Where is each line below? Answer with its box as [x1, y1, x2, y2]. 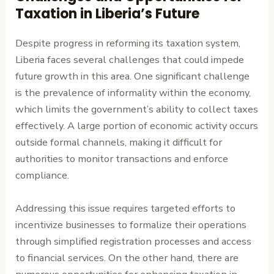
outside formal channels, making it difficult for [15, 135, 223, 150]
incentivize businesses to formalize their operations [15, 217, 247, 232]
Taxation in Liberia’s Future [15, 4, 200, 24]
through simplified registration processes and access [15, 234, 252, 248]
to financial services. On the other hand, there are [15, 250, 239, 265]
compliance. [15, 168, 70, 183]
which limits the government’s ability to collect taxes [15, 102, 259, 117]
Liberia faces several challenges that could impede [15, 53, 245, 67]
